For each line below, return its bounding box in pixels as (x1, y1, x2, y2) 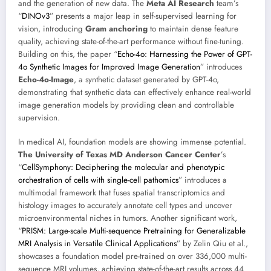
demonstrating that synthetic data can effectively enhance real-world (18, 87, 251, 99)
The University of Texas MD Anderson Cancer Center (18, 149, 221, 161)
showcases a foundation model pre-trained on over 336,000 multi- (18, 250, 247, 263)
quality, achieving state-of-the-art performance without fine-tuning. (18, 36, 244, 48)
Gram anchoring (85, 23, 148, 35)
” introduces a (178, 174, 227, 186)
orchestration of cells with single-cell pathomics (18, 174, 178, 186)
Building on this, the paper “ (18, 48, 117, 60)
